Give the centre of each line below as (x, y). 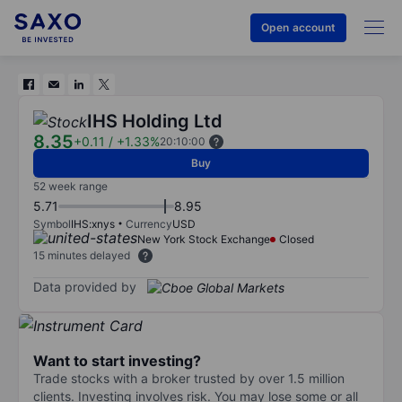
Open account (298, 27)
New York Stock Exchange (204, 239)
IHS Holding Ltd (155, 121)
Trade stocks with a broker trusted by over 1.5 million (189, 378)
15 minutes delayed (82, 255)
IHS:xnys (93, 224)
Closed (297, 239)
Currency (149, 224)
